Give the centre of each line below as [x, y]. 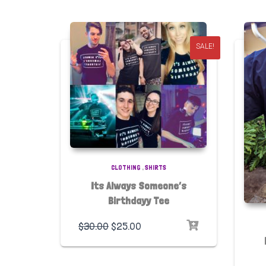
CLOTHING [126, 167]
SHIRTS [155, 167]
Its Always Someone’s [138, 185]
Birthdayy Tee [138, 200]
